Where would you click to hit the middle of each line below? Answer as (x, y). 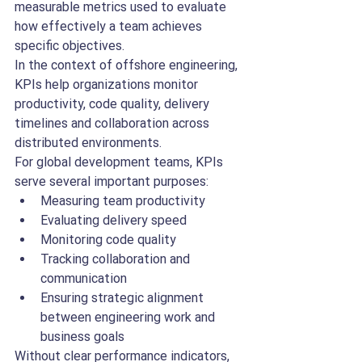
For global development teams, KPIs (120, 162)
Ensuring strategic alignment (124, 298)
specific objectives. (69, 46)
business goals (82, 337)
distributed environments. (88, 143)
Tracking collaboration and (117, 259)
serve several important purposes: (112, 181)
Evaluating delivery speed (114, 220)
